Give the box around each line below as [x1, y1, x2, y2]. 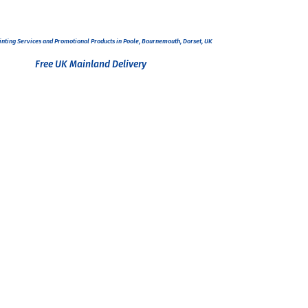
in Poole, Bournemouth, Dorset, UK [115, 36, 212, 45]
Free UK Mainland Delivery [34, 58, 148, 71]
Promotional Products [54, 36, 116, 45]
